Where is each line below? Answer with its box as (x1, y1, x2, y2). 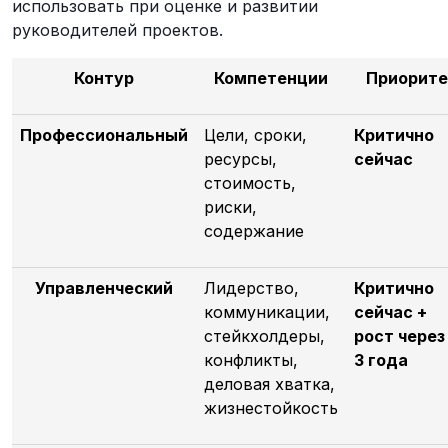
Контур (74, 67, 134, 88)
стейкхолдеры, (204, 325, 325, 346)
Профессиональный (20, 124, 188, 145)
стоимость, (204, 172, 296, 193)
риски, (204, 196, 257, 217)
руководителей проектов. (12, 19, 223, 40)
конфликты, (204, 349, 298, 370)
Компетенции (214, 67, 328, 88)
